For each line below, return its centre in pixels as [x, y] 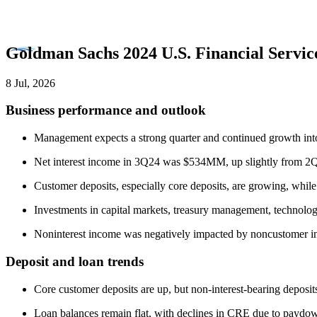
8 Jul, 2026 [30, 83]
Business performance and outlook [106, 110]
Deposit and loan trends [75, 261]
